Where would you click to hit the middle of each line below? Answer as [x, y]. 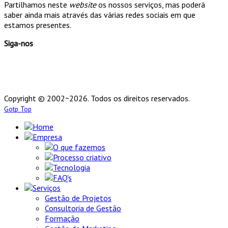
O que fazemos [79, 147]
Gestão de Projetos [78, 198]
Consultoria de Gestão [83, 208]
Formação [62, 218]
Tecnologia [72, 167]
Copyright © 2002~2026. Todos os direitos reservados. [97, 98]
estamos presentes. [38, 25]
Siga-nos [19, 43]
